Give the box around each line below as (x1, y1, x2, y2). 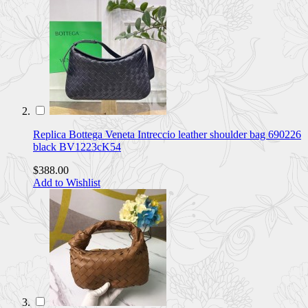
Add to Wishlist (33, 176, 100, 188)
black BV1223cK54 (33, 140, 121, 153)
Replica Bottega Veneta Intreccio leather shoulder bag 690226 (33, 128, 301, 140)
